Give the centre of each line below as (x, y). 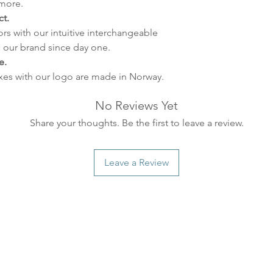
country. (211, 44)
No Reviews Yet (136, 105)
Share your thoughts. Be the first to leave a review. (136, 123)
